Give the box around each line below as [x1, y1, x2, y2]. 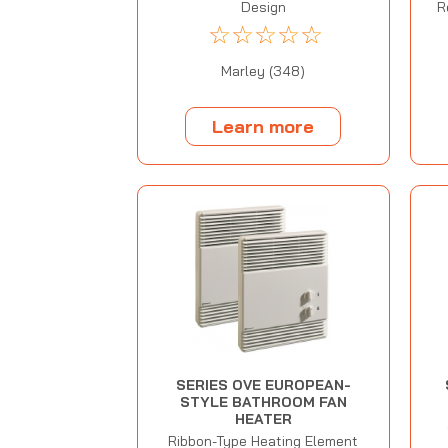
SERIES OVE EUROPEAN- [175, 376, 351, 395]
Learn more [212, 114, 315, 138]
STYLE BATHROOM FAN [179, 393, 347, 412]
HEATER [234, 410, 292, 429]
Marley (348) [221, 62, 306, 81]
